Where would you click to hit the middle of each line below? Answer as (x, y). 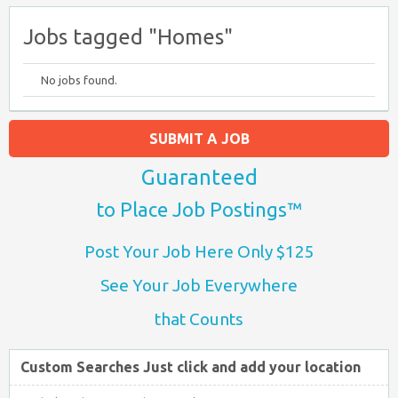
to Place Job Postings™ (199, 209)
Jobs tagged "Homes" (128, 37)
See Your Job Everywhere (199, 285)
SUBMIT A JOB (199, 139)
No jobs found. (79, 80)
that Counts (199, 319)
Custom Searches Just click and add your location (191, 367)
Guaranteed (199, 177)
